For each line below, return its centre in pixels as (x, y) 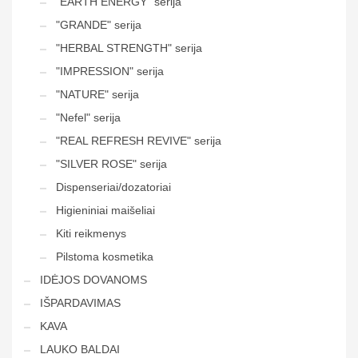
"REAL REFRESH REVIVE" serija (139, 141)
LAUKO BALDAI (80, 350)
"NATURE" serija (97, 95)
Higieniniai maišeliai (105, 211)
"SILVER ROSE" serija (111, 164)
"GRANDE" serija (99, 25)
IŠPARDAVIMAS (80, 303)
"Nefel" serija (88, 118)
